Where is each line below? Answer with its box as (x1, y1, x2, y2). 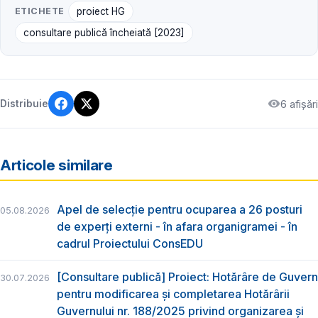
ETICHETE (15, 5, 65, 16)
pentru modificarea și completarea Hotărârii (57, 287, 290, 301)
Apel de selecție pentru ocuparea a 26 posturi (57, 202, 302, 216)
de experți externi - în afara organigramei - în (57, 219, 297, 234)
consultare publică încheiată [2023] (23, 26, 185, 38)
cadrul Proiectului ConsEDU (57, 236, 203, 251)
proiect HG (76, 5, 125, 17)
